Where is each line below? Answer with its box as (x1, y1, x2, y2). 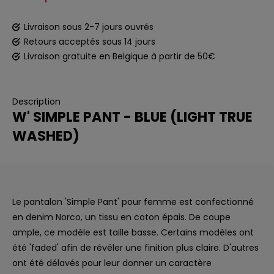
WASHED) (12, 126, 80, 146)
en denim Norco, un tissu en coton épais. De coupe (12, 211, 231, 223)
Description (12, 95, 61, 108)
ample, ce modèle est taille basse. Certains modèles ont (12, 226, 254, 239)
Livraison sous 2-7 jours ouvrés (24, 21, 154, 33)
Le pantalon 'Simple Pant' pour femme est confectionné (12, 196, 254, 208)
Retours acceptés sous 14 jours (24, 35, 155, 48)
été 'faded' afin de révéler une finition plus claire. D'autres (12, 242, 259, 254)
